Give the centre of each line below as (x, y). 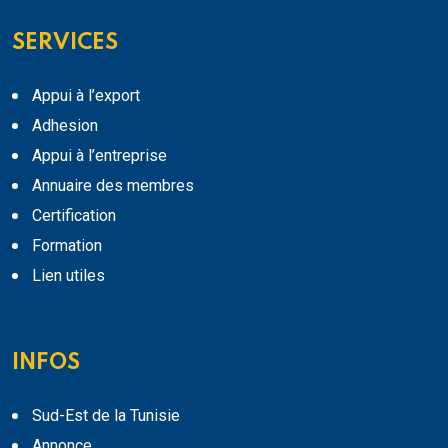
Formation (67, 245)
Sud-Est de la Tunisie (106, 415)
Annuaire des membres (113, 185)
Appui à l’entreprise (99, 155)
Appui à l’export (86, 95)
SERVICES (65, 42)
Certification (74, 215)
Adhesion (65, 125)
